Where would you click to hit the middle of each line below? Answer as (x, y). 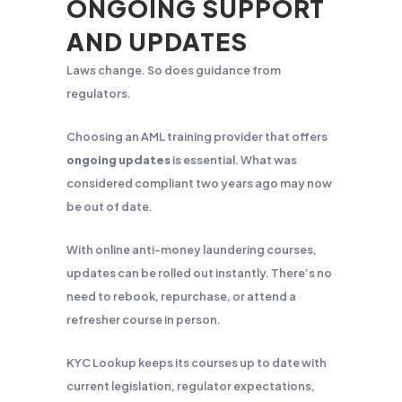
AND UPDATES (157, 41)
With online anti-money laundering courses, (192, 249)
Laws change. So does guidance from (174, 70)
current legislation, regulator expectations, (191, 386)
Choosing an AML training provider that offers (197, 136)
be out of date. (109, 206)
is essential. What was (234, 160)
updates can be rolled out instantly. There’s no (199, 273)
